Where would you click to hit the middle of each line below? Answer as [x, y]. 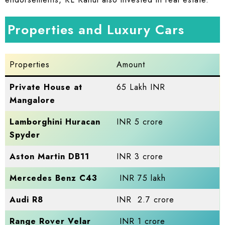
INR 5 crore [140, 122]
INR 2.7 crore [146, 199]
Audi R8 [27, 199]
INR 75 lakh [141, 178]
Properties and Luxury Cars [96, 29]
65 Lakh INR [141, 87]
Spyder [25, 135]
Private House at [46, 87]
